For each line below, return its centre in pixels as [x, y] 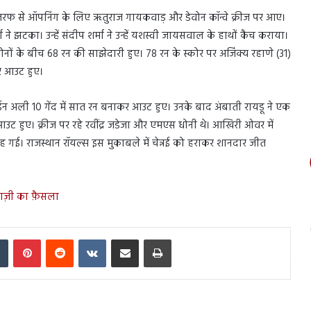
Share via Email [149, 238]
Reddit [86, 238]
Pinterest [57, 238]
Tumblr [22, 238]
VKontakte [126, 238]
